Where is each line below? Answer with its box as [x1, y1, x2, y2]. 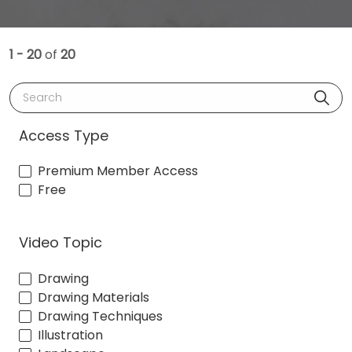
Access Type [19, 125, 108, 145]
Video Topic [19, 233, 102, 253]
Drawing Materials [38, 288, 149, 306]
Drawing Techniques [38, 306, 163, 325]
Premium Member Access [38, 162, 198, 181]
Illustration [38, 325, 103, 344]
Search [16, 82, 60, 101]
